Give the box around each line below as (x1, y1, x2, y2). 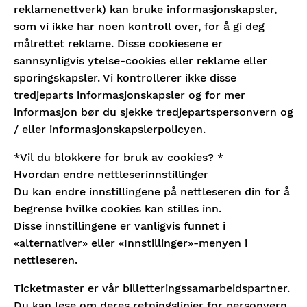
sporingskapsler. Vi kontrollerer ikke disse (14, 71, 236, 84)
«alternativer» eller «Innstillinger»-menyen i (14, 236, 247, 249)
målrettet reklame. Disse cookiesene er (14, 37, 223, 50)
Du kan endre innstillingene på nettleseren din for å (14, 185, 290, 198)
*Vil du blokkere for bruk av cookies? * (14, 151, 223, 164)
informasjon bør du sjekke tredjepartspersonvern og (14, 106, 293, 119)
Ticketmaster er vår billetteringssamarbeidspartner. (14, 282, 290, 295)
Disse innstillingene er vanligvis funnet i (14, 219, 225, 232)
